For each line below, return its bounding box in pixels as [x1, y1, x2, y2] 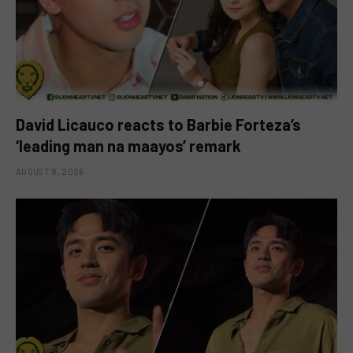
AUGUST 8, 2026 [16, 165, 84, 176]
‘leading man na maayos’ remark [16, 136, 241, 155]
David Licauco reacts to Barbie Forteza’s [16, 114, 301, 134]
